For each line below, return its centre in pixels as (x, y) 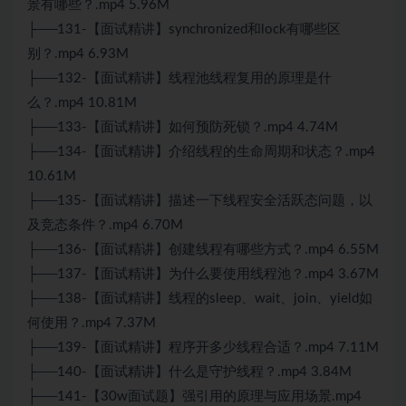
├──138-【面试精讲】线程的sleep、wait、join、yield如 (200, 299)
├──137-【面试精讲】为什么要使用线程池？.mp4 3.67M (203, 275)
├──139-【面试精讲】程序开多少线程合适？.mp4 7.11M (203, 348)
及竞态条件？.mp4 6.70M (105, 226)
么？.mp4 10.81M (82, 103)
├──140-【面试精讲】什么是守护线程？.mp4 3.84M (189, 372)
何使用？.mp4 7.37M (92, 324)
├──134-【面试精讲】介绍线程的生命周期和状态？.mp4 (201, 152)
